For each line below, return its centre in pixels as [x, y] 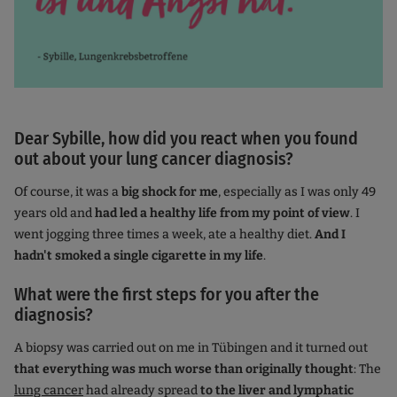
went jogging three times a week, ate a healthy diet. [164, 235]
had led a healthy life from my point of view [222, 214]
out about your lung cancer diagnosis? [154, 159]
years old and [54, 214]
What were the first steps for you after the [167, 295]
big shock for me [170, 192]
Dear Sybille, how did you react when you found [186, 139]
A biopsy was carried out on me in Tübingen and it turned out [191, 348]
